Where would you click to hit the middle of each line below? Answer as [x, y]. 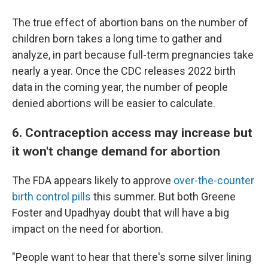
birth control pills [51, 197]
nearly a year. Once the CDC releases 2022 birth [124, 71]
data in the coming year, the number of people [120, 87]
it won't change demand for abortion [116, 151]
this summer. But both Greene [163, 197]
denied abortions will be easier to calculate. [114, 103]
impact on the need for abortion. [88, 229]
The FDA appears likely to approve [93, 180]
